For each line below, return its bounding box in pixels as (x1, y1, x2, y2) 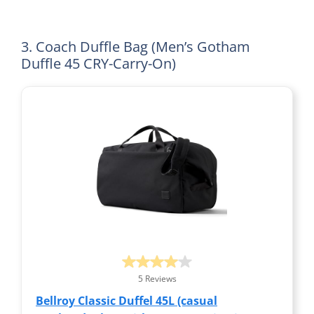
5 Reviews (137, 272, 177, 285)
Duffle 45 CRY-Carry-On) (21, 53, 176, 73)
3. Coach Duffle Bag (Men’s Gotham (21, 36, 250, 56)
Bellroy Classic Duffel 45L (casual (36, 292, 217, 308)
